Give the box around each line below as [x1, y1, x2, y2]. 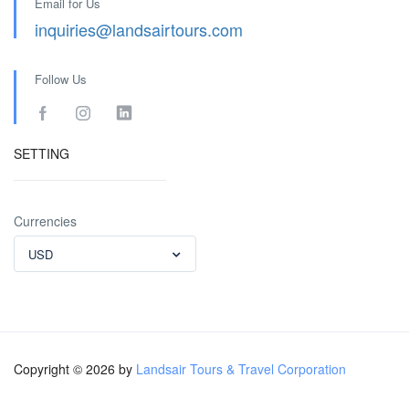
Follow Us [35, 70, 87, 88]
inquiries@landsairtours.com [35, 17, 243, 41]
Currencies [14, 212, 77, 230]
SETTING [14, 144, 69, 163]
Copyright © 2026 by [14, 360, 136, 378]
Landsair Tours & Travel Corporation [136, 360, 346, 378]
